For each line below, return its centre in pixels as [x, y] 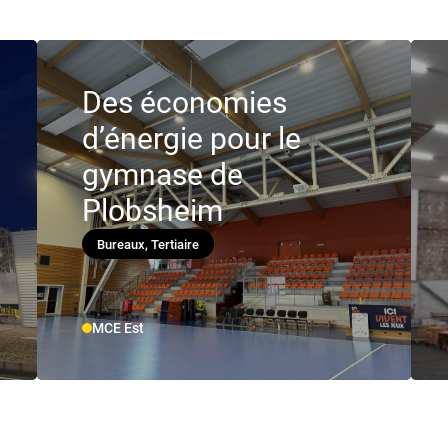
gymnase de [162, 175]
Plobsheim [152, 211]
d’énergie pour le [191, 139]
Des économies [184, 103]
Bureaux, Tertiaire [147, 244]
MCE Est [117, 328]
